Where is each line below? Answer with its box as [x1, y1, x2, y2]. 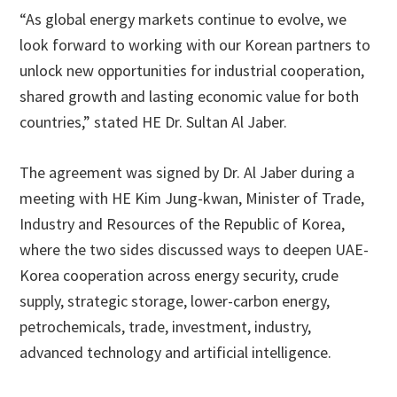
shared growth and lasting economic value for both [19, 86, 360, 106]
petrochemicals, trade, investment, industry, [19, 316, 312, 337]
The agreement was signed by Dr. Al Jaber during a [19, 162, 355, 183]
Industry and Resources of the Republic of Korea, [19, 214, 346, 234]
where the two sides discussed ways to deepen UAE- [19, 239, 370, 260]
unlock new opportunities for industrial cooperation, [19, 60, 365, 81]
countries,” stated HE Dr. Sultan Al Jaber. [19, 112, 288, 132]
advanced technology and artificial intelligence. [19, 342, 332, 362]
